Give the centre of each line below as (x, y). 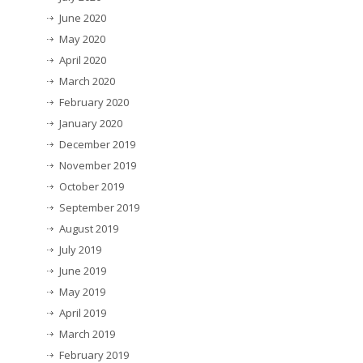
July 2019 (80, 249)
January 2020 (91, 123)
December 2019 (97, 144)
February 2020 (94, 102)
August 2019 (89, 228)
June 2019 (83, 270)
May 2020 (82, 38)
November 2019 (98, 165)
